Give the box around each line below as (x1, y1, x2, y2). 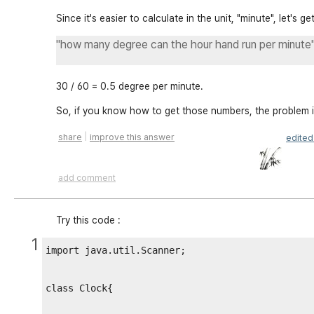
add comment (58, 172, 116, 183)
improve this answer (90, 132, 175, 142)
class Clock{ (46, 282, 113, 294)
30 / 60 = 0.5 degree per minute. (56, 81, 203, 92)
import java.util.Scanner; (46, 245, 186, 256)
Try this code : (56, 214, 121, 226)
